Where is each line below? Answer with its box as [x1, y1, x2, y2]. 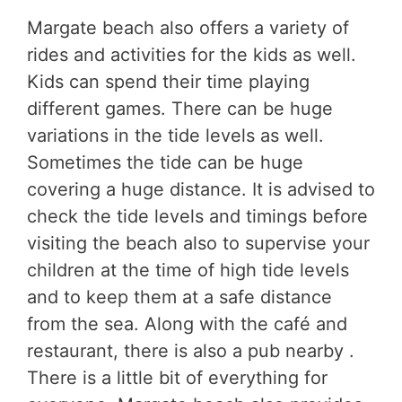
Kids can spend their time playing [27, 71, 310, 93]
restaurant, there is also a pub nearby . [27, 340, 354, 363]
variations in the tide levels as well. [27, 125, 324, 147]
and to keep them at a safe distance [27, 286, 332, 309]
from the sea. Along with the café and [27, 313, 347, 336]
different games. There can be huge [27, 98, 333, 120]
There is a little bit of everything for [27, 367, 328, 389]
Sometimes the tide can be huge [27, 152, 303, 174]
